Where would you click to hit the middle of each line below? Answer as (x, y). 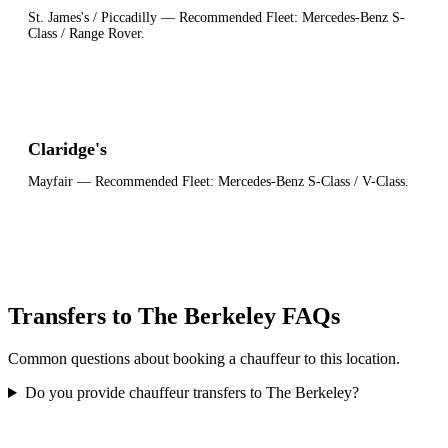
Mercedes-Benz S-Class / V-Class (311, 181)
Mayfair (50, 181)
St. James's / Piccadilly (92, 18)
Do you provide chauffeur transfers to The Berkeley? (191, 393)
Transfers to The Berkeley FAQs (174, 316)
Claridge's (67, 149)
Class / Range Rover (84, 34)
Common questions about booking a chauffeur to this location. (204, 359)
